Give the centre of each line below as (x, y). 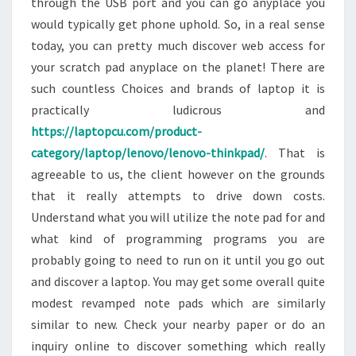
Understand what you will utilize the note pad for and (178, 217)
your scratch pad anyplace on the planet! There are (178, 67)
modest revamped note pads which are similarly (178, 303)
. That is (295, 153)
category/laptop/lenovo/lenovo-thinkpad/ (148, 153)
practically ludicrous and (178, 110)
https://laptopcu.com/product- (116, 132)
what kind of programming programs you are (178, 239)
